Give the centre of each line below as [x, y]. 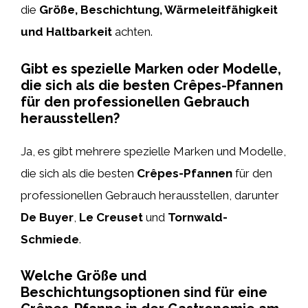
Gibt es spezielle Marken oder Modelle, [151, 68]
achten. [132, 32]
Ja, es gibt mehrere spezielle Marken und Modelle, [153, 151]
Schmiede [50, 239]
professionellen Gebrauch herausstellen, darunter [150, 195]
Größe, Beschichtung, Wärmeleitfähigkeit [158, 10]
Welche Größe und [84, 276]
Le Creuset [111, 217]
